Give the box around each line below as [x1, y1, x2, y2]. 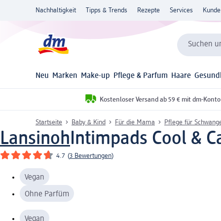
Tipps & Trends [86, 7, 127, 14]
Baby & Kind [72, 118, 106, 126]
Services [170, 7, 193, 14]
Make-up [81, 72, 110, 80]
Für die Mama [115, 118, 155, 126]
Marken [52, 72, 78, 80]
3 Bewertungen [70, 152, 111, 159]
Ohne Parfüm [25, 190, 69, 198]
